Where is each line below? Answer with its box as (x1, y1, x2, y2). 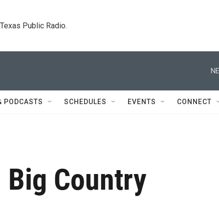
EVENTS (128, 98, 156, 106)
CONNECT (177, 98, 212, 106)
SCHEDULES (64, 98, 107, 106)
